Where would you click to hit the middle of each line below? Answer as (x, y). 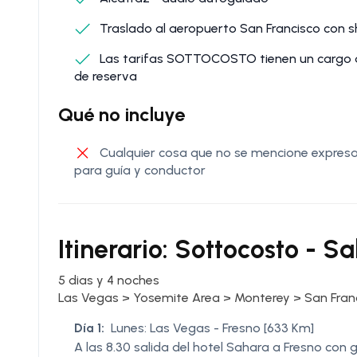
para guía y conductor (140, 170)
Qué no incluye (122, 114)
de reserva (106, 76)
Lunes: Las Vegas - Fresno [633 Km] (212, 328)
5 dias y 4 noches (109, 280)
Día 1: (89, 328)
